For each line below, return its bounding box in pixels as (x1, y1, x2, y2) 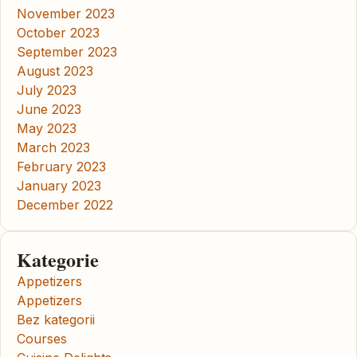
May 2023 (17, 120, 76, 136)
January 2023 (17, 177, 101, 194)
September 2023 (17, 43, 117, 60)
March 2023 (17, 139, 90, 155)
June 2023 (17, 100, 81, 117)
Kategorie (17, 245, 99, 273)
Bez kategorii (17, 311, 95, 328)
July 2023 (17, 81, 76, 98)
